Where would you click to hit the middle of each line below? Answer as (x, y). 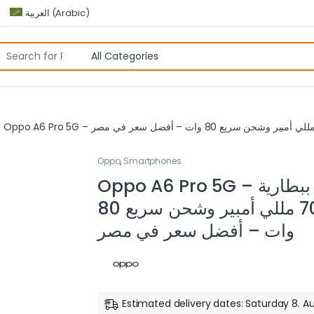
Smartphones (152, 161)
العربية (37, 13)
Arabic (70, 13)
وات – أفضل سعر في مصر (196, 231)
